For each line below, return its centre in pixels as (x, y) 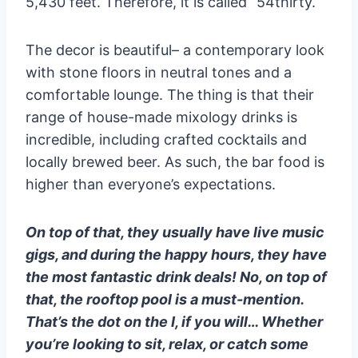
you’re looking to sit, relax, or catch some (167, 344)
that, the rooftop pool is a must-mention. (165, 299)
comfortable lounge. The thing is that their (170, 94)
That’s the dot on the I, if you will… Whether (174, 321)
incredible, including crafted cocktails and (166, 139)
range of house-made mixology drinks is (161, 117)
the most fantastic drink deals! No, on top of (176, 276)
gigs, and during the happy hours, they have (176, 254)
